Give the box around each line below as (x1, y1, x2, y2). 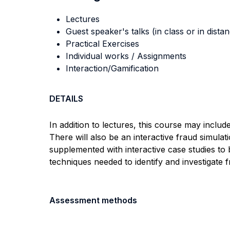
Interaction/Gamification (66, 63, 159, 73)
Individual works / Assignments (66, 51, 186, 61)
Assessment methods (49, 195, 137, 205)
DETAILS (49, 93, 83, 104)
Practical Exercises (66, 39, 139, 49)
